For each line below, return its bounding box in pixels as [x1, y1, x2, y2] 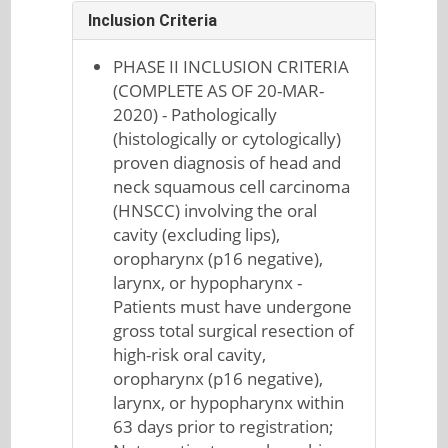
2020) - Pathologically [113, 103, 278, 126]
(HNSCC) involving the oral [113, 199, 318, 222]
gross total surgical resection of [113, 319, 355, 342]
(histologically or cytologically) [113, 127, 342, 150]
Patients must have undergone [113, 295, 353, 318]
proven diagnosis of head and [113, 151, 342, 174]
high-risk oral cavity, [113, 343, 267, 366]
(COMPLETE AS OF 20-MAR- [113, 79, 325, 102]
